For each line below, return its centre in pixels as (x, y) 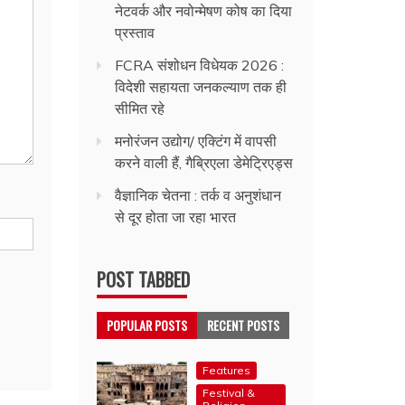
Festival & (229, 393)
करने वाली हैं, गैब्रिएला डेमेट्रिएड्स (204, 163)
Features (227, 371)
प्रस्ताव (135, 33)
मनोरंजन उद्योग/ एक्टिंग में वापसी (196, 141)
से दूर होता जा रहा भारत (176, 217)
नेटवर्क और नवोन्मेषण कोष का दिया (204, 11)
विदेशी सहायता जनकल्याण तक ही (201, 87)
